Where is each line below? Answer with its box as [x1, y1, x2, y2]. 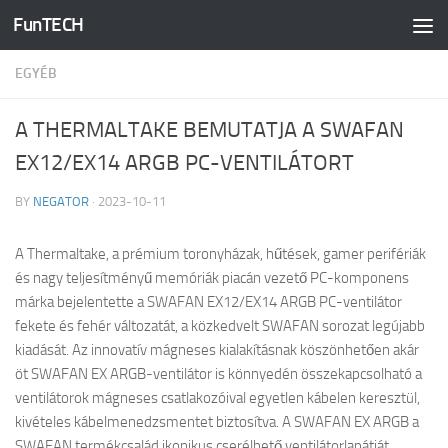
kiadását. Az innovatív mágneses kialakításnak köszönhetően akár [15, 341, 419, 359]
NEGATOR [33, 194, 89, 209]
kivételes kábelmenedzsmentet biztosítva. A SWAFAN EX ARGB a [15, 413, 419, 431]
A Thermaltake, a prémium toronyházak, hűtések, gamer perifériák [15, 245, 426, 263]
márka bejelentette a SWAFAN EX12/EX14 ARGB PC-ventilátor [15, 293, 402, 311]
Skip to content [27, 19, 132, 38]
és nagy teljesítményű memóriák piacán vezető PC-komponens [15, 269, 409, 287]
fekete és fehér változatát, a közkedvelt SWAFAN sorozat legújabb [15, 317, 425, 335]
